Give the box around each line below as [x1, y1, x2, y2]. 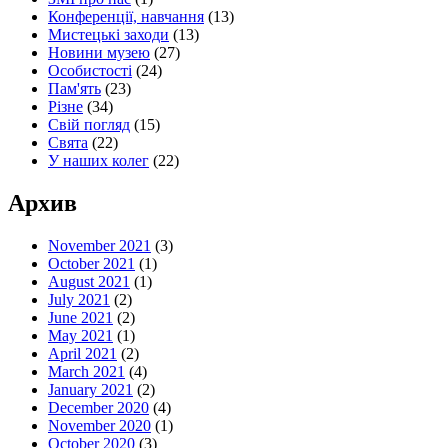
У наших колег [48, 152, 149, 170]
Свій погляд [48, 116, 130, 134]
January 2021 [48, 381, 133, 398]
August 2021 [48, 273, 130, 290]
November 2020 [48, 417, 151, 434]
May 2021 [48, 327, 113, 344]
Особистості [48, 62, 132, 80]
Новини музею [48, 44, 150, 62]
